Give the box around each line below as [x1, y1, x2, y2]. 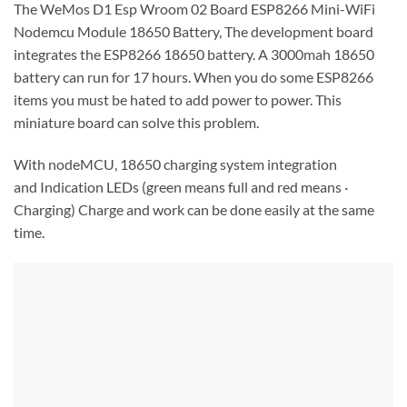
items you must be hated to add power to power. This [14, 91, 342, 109]
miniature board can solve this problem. [14, 114, 259, 132]
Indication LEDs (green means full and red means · [40, 178, 348, 196]
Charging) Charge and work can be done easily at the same [14, 201, 374, 219]
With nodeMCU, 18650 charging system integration [14, 155, 337, 174]
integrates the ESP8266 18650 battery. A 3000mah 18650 [14, 45, 374, 64]
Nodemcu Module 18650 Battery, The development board [14, 23, 373, 41]
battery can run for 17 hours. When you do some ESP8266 [14, 68, 373, 86]
